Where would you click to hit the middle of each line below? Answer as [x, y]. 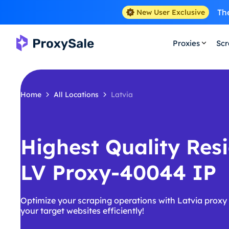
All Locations [76, 95]
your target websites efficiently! [82, 211]
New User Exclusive [170, 12]
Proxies [186, 43]
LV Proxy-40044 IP [118, 172]
